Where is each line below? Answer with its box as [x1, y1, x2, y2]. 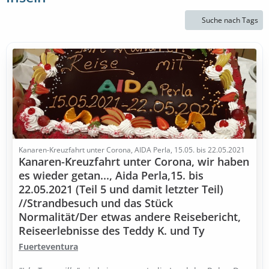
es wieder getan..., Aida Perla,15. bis [19, 168, 204, 183]
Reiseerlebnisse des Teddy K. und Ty [19, 223, 205, 238]
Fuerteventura [19, 241, 78, 252]
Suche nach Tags [202, 15, 258, 25]
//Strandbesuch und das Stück [19, 196, 173, 210]
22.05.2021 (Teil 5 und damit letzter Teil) [19, 182, 223, 196]
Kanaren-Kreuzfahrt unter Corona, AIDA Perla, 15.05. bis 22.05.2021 [19, 145, 245, 155]
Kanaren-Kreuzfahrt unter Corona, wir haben [19, 154, 249, 169]
